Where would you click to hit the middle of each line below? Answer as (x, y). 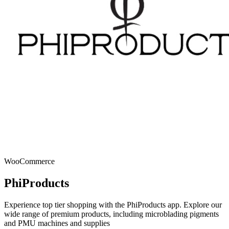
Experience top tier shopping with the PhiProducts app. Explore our (113, 204)
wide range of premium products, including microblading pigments (111, 214)
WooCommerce (29, 161)
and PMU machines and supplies (57, 223)
